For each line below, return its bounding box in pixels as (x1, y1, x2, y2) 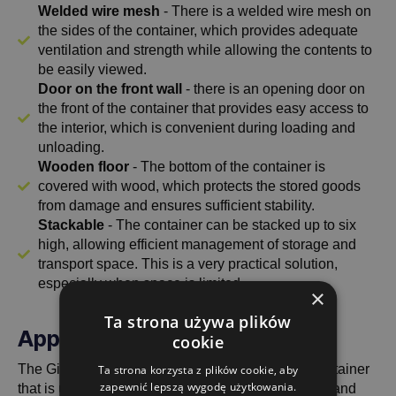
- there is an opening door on (181, 81, 365, 97)
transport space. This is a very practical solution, (37, 256, 338, 272)
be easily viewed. (37, 62, 147, 78)
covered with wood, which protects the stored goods (37, 179, 361, 194)
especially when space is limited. (37, 276, 244, 292)
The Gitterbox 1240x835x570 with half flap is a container (18, 361, 369, 377)
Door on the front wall (37, 81, 182, 97)
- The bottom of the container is (128, 159, 325, 175)
